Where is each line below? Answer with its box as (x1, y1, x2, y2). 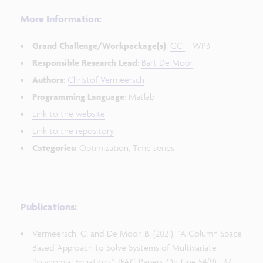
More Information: (21, 13, 102, 25)
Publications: (21, 201, 77, 213)
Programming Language (32, 91, 124, 102)
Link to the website (32, 108, 105, 119)
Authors (32, 74, 63, 85)
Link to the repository (32, 125, 114, 136)
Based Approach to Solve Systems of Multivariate (32, 242, 217, 253)
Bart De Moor (141, 57, 193, 68)
